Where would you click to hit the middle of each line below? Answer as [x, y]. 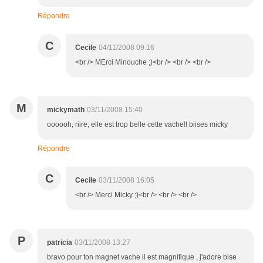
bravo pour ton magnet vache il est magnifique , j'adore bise [142, 257]
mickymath [66, 110]
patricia [60, 243]
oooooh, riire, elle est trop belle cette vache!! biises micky [137, 125]
